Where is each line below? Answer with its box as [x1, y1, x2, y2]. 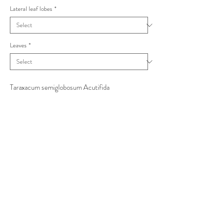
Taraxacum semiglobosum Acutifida [10, 82, 110, 93]
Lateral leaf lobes [10, 4, 52, 13]
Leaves [10, 40, 27, 50]
